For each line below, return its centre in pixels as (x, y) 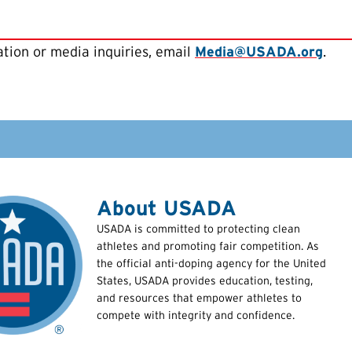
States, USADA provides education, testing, (205, 281)
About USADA (167, 208)
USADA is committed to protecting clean (199, 229)
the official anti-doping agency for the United (212, 264)
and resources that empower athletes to (200, 298)
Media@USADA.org (259, 52)
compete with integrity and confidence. (196, 315)
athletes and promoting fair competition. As (208, 246)
